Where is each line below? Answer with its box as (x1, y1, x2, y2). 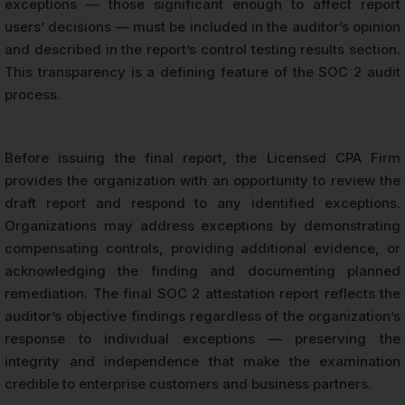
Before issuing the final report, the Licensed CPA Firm (5, 148, 400, 166)
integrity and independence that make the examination (5, 352, 400, 370)
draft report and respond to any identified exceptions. (5, 193, 400, 212)
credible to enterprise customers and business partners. (5, 374, 372, 392)
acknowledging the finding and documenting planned (5, 261, 400, 279)
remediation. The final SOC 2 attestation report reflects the (5, 284, 400, 302)
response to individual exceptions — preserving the (5, 329, 400, 347)
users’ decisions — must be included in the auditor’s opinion (5, 17, 400, 35)
